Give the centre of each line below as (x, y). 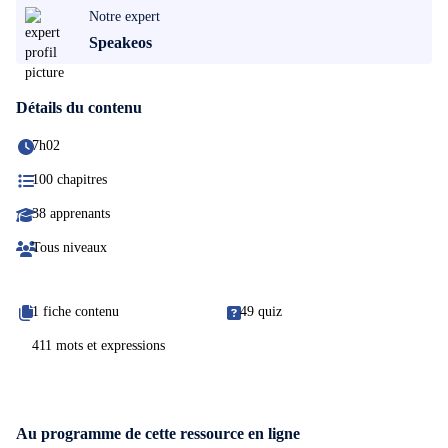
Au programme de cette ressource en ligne (158, 433)
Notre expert (124, 16)
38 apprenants (71, 213)
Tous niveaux (69, 247)
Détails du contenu (79, 107)
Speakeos (120, 42)
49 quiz (261, 311)
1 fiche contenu (75, 311)
